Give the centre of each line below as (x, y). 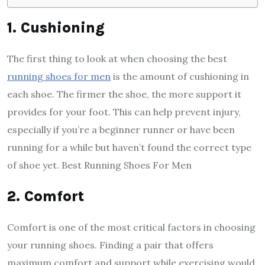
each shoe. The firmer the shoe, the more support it (124, 94)
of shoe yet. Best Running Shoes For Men (99, 165)
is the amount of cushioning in (180, 76)
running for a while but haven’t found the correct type (129, 147)
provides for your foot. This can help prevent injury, (124, 112)
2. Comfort (46, 196)
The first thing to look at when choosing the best (117, 58)
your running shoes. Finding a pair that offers (110, 245)
